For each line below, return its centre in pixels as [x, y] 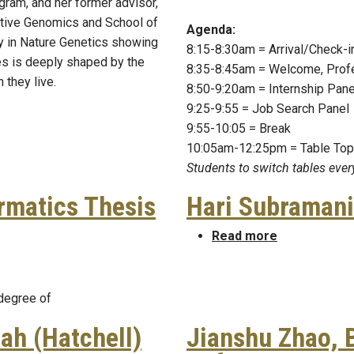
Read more [245, 236]
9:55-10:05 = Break [239, 128]
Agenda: [211, 29]
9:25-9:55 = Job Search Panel [268, 108]
